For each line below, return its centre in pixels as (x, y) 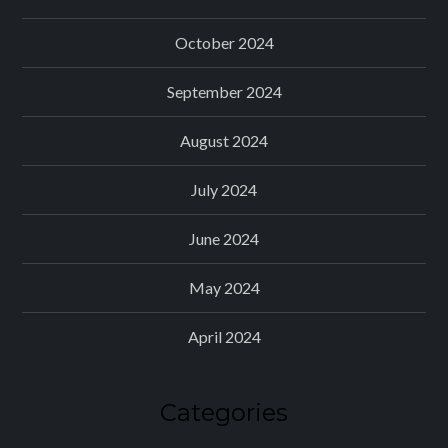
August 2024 (224, 140)
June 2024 (224, 238)
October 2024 (224, 42)
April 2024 (224, 336)
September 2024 (224, 91)
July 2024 (224, 189)
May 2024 (224, 287)
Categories (224, 412)
